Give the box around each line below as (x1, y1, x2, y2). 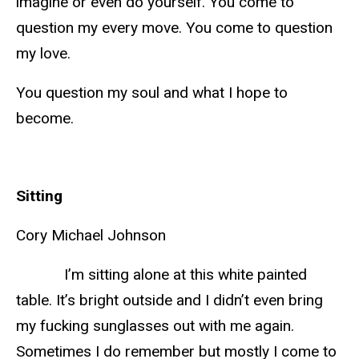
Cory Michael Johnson (16, 226, 166, 245)
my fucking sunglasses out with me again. (16, 317, 294, 336)
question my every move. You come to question (16, 18, 333, 38)
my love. (16, 44, 75, 63)
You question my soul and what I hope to (16, 83, 288, 102)
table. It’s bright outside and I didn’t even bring (16, 291, 323, 310)
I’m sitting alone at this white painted (16, 265, 307, 284)
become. (16, 108, 78, 127)
